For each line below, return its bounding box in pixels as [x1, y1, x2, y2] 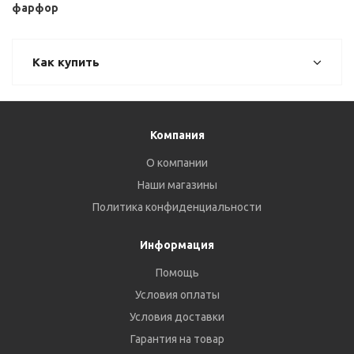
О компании [146, 156, 208, 169]
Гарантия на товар [130, 333, 224, 345]
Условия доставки [130, 311, 224, 323]
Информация [140, 239, 214, 251]
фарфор [12, 2, 58, 14]
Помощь [155, 266, 199, 279]
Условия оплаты [134, 288, 220, 301]
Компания [149, 129, 205, 141]
